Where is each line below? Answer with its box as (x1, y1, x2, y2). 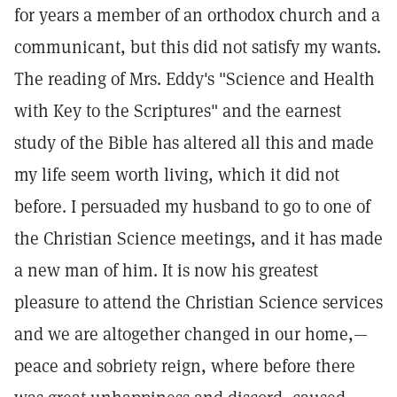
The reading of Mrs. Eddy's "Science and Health (14, 67, 375, 90)
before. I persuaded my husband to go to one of (14, 195, 370, 218)
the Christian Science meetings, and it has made (14, 227, 383, 250)
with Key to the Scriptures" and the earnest (14, 99, 341, 122)
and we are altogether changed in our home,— (14, 323, 368, 346)
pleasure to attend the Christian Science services (14, 291, 383, 314)
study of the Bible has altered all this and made (14, 131, 374, 154)
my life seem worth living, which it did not (14, 163, 339, 186)
